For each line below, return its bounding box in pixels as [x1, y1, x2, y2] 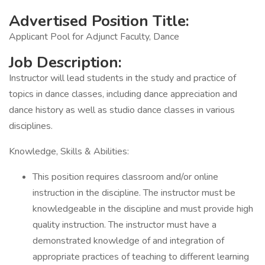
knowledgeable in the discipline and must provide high [33, 202, 253, 215]
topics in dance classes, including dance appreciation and [9, 88, 237, 101]
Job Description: [9, 52, 122, 73]
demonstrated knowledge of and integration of [33, 234, 224, 247]
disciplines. [9, 119, 55, 132]
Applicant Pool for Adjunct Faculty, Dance [9, 30, 179, 43]
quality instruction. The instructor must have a [33, 218, 216, 231]
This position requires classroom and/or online [33, 170, 218, 183]
